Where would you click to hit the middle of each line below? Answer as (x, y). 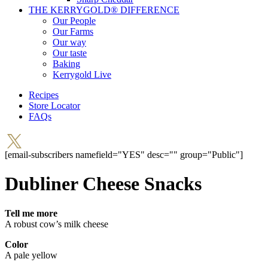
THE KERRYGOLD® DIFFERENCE (104, 10)
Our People (74, 21)
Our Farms (73, 31)
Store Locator (54, 106)
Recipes (44, 95)
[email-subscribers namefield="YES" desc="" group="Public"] (124, 155)
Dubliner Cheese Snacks (103, 184)
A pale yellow (31, 255)
